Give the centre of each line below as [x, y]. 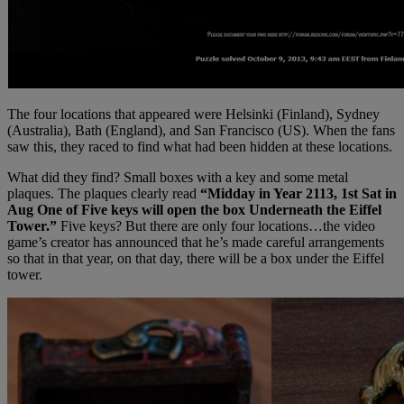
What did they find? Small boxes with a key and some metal [178, 177]
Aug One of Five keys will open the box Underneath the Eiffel [194, 209]
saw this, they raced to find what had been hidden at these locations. [200, 146]
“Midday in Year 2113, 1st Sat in [298, 193]
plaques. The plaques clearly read [104, 193]
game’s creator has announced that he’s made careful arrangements [196, 242]
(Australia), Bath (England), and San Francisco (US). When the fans [201, 130]
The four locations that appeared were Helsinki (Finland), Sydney [193, 114]
